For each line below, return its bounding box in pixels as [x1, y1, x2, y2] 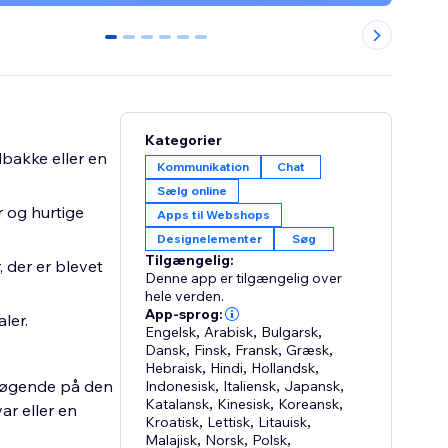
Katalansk [145, 395, 210, 414]
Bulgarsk [261, 323, 319, 342]
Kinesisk [217, 395, 271, 414]
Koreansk [278, 395, 340, 414]
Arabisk [204, 323, 254, 342]
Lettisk [207, 413, 251, 432]
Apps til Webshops [157, 207, 271, 223]
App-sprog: [145, 305, 224, 324]
